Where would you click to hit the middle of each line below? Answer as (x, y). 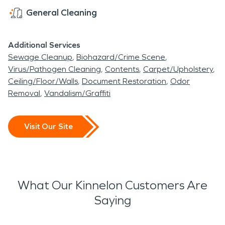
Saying (113, 200)
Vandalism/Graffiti (77, 93)
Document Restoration (124, 81)
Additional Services (44, 45)
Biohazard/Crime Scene (121, 57)
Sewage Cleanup (40, 57)
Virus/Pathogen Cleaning (54, 69)
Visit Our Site (48, 126)
